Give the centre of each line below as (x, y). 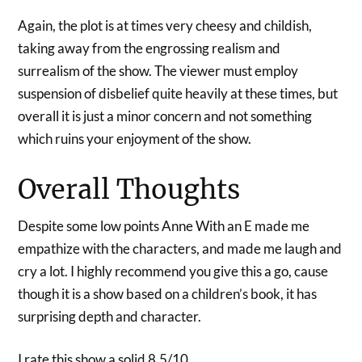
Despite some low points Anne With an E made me (164, 225)
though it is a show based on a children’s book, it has (168, 293)
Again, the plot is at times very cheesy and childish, (165, 25)
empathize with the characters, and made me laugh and (180, 248)
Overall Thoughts (129, 189)
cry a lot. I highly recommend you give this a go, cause (173, 271)
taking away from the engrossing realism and (149, 48)
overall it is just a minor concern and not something (165, 116)
